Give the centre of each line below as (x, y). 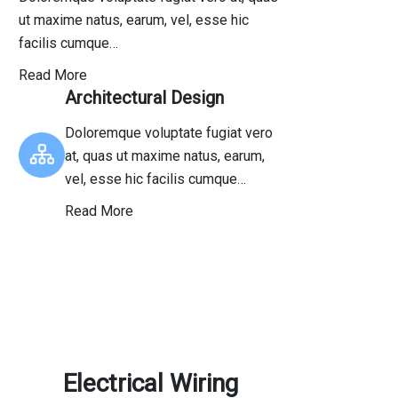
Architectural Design (144, 98)
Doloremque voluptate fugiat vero (168, 133)
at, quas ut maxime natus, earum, (164, 156)
